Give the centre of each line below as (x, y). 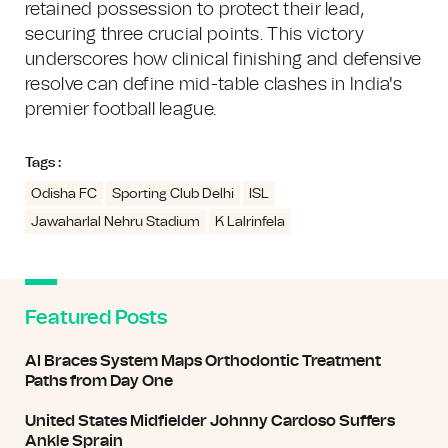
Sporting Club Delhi (173, 194)
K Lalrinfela (250, 222)
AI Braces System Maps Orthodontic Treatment (203, 361)
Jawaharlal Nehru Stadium (115, 222)
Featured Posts (96, 318)
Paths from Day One (99, 381)
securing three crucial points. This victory (194, 35)
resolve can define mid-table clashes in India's (214, 85)
